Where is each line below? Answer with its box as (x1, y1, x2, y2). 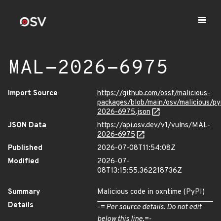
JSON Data (8, 121, 46, 130)
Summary (8, 187, 40, 197)
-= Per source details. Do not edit (97, 203, 201, 212)
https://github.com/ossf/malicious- (97, 89, 210, 98)
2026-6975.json (97, 108, 150, 117)
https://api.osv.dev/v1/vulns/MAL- (97, 121, 211, 130)
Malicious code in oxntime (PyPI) (97, 187, 205, 197)
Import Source (8, 89, 58, 98)
